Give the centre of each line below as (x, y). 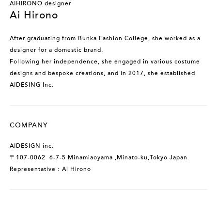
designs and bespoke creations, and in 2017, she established (102, 73)
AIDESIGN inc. (32, 146)
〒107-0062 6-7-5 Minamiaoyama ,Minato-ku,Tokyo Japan (99, 157)
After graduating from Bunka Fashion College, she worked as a (105, 38)
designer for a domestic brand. (56, 50)
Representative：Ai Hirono (50, 169)
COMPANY (29, 125)
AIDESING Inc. (32, 85)
